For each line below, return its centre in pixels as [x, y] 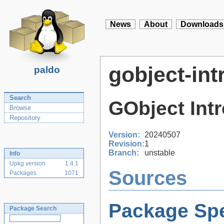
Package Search [33, 208]
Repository [25, 118]
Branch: [124, 152]
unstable [160, 152]
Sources [148, 178]
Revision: [126, 143]
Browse [20, 108]
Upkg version [27, 163]
